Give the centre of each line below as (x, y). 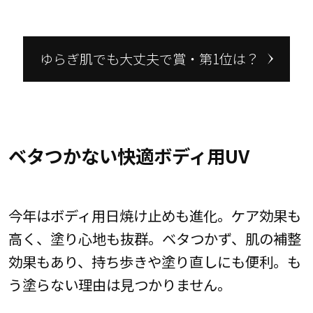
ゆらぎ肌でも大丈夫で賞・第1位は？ (149, 59)
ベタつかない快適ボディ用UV (129, 155)
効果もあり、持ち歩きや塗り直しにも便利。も (154, 262)
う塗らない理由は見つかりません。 (119, 285)
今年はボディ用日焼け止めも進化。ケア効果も (154, 216)
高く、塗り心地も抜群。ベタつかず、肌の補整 (154, 239)
